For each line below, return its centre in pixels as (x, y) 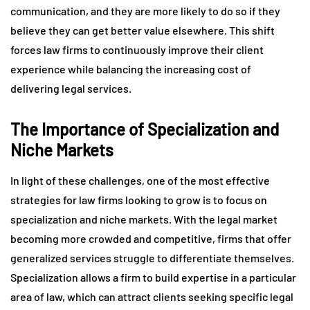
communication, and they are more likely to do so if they (145, 11)
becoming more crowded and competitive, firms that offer (151, 239)
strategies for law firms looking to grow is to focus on (139, 200)
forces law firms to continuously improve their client (137, 50)
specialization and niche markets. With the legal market (144, 219)
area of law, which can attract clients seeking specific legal (152, 297)
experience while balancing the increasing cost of (131, 69)
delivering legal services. (71, 89)
